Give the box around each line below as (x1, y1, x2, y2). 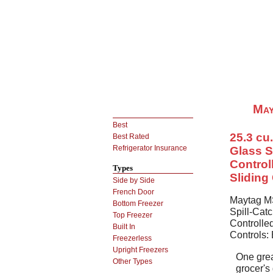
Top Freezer (113, 211, 152, 219)
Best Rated (113, 132, 149, 141)
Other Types (113, 257, 152, 266)
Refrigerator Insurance (113, 144, 187, 152)
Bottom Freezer (113, 199, 163, 208)
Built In (113, 222, 135, 231)
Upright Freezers (113, 246, 168, 254)
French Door (113, 188, 154, 196)
